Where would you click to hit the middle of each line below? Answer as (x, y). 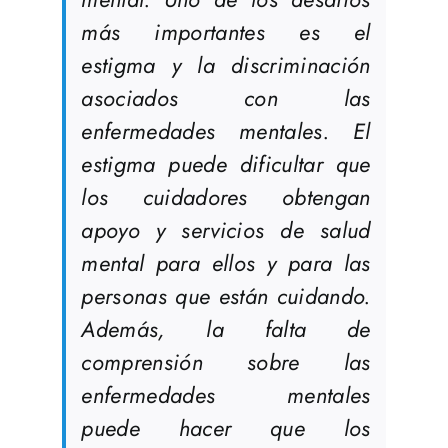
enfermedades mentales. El (226, 131)
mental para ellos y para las (226, 263)
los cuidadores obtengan (226, 197)
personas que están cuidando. (226, 296)
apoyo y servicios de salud (226, 230)
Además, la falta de (226, 329)
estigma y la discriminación (226, 65)
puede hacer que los (226, 428)
